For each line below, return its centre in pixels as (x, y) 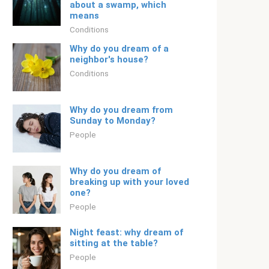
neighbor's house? (109, 59)
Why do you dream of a (119, 49)
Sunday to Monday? (113, 121)
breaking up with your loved (129, 182)
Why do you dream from (121, 110)
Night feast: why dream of (126, 232)
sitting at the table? (114, 243)
